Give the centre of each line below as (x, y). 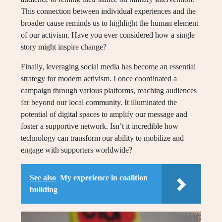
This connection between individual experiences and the (108, 11)
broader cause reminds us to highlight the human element (110, 23)
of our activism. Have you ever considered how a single (108, 35)
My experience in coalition (104, 178)
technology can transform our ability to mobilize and (102, 138)
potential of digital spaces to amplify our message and (104, 114)
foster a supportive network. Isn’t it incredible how (100, 126)
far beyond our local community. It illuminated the (99, 103)
